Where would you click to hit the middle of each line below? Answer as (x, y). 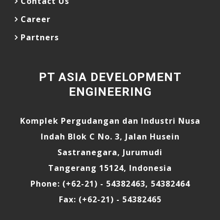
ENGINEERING (110, 92)
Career (36, 19)
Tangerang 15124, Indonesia (110, 168)
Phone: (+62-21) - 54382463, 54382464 (110, 184)
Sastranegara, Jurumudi (110, 152)
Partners (40, 37)
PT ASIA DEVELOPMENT (110, 77)
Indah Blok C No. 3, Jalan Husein (110, 137)
